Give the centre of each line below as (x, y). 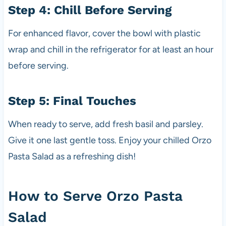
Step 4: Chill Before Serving (90, 10)
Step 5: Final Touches (72, 101)
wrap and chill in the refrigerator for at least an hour (110, 49)
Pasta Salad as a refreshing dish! (72, 156)
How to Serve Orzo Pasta (95, 196)
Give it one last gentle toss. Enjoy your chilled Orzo (109, 140)
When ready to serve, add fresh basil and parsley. (105, 124)
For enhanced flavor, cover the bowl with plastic (104, 33)
